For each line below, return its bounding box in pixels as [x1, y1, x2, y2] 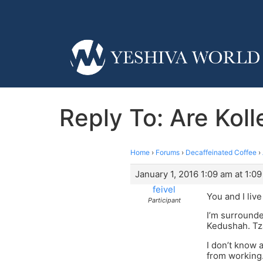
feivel [153, 183, 176, 195]
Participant [147, 195, 181, 204]
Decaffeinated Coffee [186, 147, 257, 157]
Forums [156, 147, 180, 157]
